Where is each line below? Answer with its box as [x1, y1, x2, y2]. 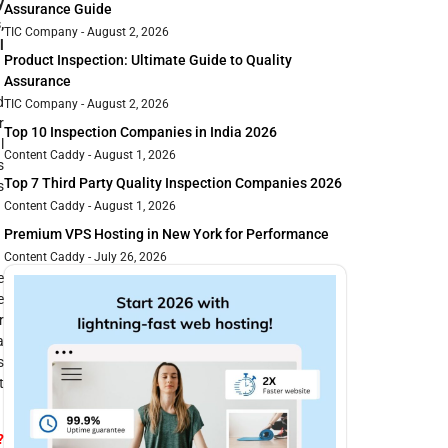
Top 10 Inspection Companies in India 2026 [4, 124, 277, 141]
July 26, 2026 [91, 250, 167, 265]
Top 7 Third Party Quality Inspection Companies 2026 [4, 175, 342, 192]
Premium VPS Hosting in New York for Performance [4, 226, 329, 243]
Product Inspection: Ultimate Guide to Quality [4, 52, 292, 69]
